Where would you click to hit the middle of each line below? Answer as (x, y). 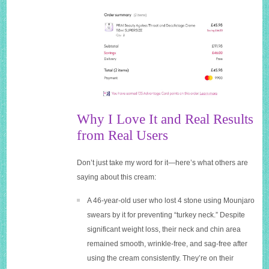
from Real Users (123, 136)
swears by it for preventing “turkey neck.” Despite (166, 215)
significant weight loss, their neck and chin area (164, 230)
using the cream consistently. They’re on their (161, 258)
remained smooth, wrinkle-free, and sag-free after (168, 244)
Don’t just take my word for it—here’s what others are (163, 163)
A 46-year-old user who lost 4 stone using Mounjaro (171, 201)
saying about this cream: (117, 177)
